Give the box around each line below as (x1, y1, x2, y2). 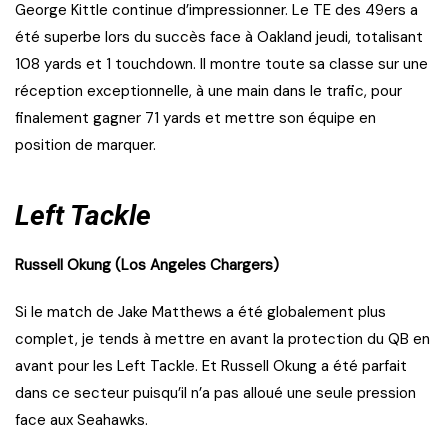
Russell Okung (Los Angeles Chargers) (15, 255, 279, 276)
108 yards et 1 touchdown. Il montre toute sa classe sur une (15, 54, 428, 75)
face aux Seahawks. (15, 410, 148, 431)
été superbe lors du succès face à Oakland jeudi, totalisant (15, 27, 423, 48)
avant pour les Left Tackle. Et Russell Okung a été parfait (15, 356, 407, 377)
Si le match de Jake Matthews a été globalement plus (15, 302, 386, 323)
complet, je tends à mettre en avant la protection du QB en (15, 329, 430, 350)
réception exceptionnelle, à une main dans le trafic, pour (15, 81, 402, 102)
